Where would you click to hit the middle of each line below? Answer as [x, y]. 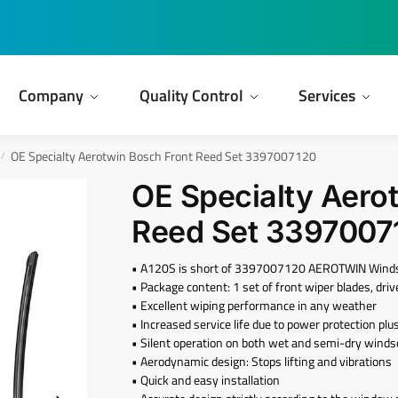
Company [52, 95]
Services [327, 95]
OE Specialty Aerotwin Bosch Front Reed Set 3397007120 [163, 157]
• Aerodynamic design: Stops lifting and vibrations [262, 361]
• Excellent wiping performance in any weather [255, 305]
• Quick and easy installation [206, 379]
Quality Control [191, 95]
